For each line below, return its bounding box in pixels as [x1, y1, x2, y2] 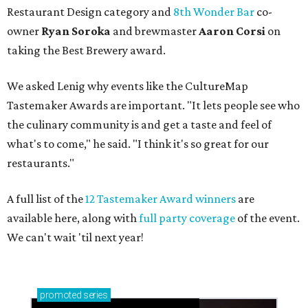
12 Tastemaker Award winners [85, 192, 236, 206]
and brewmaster [111, 24, 199, 38]
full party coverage [139, 211, 235, 225]
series [81, 289, 108, 301]
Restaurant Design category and [7, 5, 173, 19]
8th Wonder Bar [173, 5, 254, 19]
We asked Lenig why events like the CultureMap [7, 79, 248, 93]
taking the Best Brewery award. [7, 43, 166, 58]
